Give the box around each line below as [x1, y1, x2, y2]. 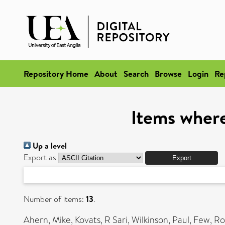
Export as [24, 152, 56, 163]
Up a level [31, 140, 67, 151]
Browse [155, 68, 182, 79]
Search [124, 68, 149, 79]
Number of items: [24, 193, 86, 205]
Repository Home [24, 68, 88, 79]
